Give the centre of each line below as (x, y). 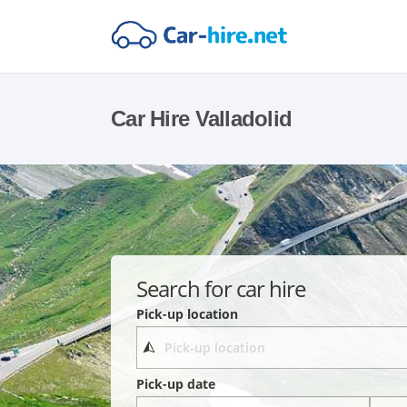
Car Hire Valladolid (202, 119)
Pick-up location (188, 313)
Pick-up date (176, 384)
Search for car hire (221, 288)
